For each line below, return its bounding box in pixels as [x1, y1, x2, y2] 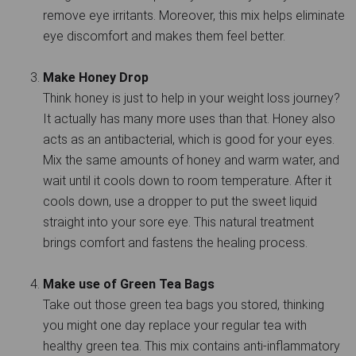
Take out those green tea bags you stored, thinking [43, 297, 324, 313]
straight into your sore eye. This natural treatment [43, 215, 314, 230]
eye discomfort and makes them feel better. [43, 29, 285, 44]
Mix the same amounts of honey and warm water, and [43, 153, 339, 168]
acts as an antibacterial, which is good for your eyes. [43, 132, 335, 148]
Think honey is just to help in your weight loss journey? [43, 91, 340, 106]
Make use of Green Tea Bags [43, 277, 215, 292]
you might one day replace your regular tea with [43, 318, 307, 334]
